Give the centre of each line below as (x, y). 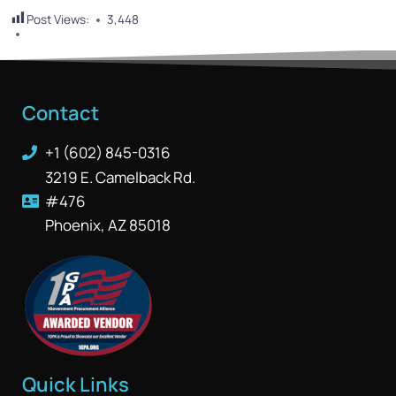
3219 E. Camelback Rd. (121, 177)
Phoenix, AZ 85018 (108, 225)
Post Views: (58, 19)
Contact (61, 113)
